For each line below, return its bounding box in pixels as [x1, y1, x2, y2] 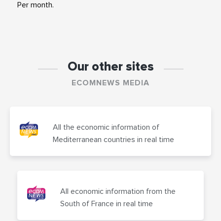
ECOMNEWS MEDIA [72, 78, 149, 87]
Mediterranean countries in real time [53, 135, 175, 144]
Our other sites [67, 60, 154, 73]
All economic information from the [60, 187, 176, 195]
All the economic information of [53, 123, 160, 131]
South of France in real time [60, 199, 153, 208]
